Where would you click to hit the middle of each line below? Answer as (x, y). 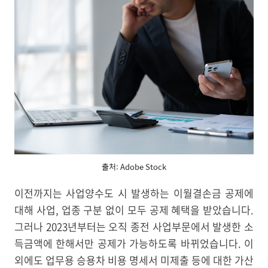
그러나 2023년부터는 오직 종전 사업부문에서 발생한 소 (134, 227)
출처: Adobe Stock (134, 166)
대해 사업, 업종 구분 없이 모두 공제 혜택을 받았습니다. (134, 210)
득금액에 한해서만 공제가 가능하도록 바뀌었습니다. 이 (134, 243)
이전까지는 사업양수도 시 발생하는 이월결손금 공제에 (134, 193)
